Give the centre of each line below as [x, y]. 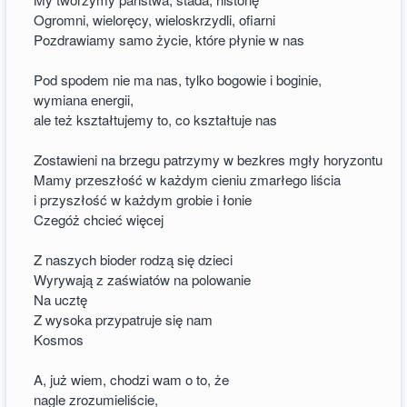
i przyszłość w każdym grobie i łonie [143, 200]
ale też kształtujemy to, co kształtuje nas [156, 120]
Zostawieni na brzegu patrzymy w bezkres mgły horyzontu [208, 160]
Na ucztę [61, 300]
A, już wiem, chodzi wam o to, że [132, 380]
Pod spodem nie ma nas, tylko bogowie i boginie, [178, 80]
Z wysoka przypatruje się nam [124, 320]
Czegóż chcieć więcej [99, 220]
